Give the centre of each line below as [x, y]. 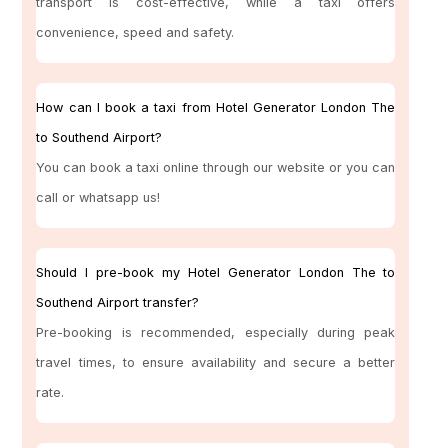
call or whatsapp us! [98, 198]
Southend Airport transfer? [118, 303]
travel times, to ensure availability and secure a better [216, 363]
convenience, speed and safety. [135, 33]
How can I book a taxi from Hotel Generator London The [216, 108]
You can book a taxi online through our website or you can [216, 168]
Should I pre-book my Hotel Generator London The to [216, 273]
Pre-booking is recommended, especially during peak [216, 333]
